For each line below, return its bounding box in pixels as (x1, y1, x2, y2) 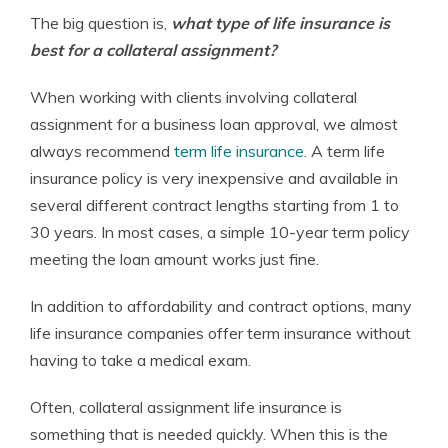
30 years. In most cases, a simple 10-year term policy (30, 222, 410, 242)
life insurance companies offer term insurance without (30, 323, 411, 343)
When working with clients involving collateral (30, 87, 357, 107)
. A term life (304, 141, 385, 161)
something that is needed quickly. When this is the (30, 424, 388, 444)
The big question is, (30, 13, 171, 33)
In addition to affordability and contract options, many (30, 296, 412, 316)
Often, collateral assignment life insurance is (30, 397, 342, 417)
